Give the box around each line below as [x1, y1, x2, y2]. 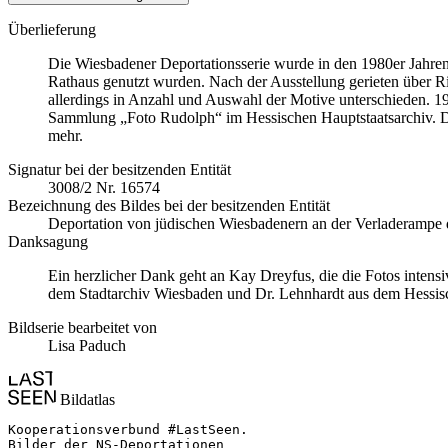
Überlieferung [8, 20, 96, 38]
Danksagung [8, 232, 88, 250]
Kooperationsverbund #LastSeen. [8, 421, 248, 437]
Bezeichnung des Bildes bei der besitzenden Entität [8, 196, 330, 214]
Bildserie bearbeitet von [8, 318, 157, 336]
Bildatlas [56, 390, 115, 408]
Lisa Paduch [48, 336, 126, 354]
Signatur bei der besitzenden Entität [8, 160, 231, 178]
